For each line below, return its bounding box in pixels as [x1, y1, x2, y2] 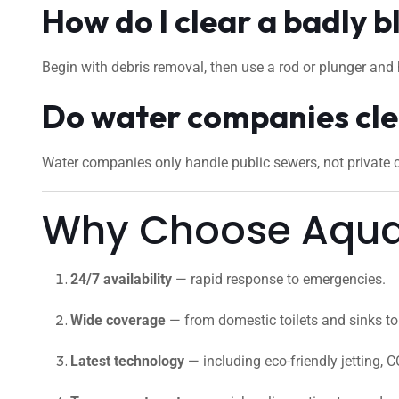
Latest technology [70, 353, 184, 370]
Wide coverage [70, 312, 166, 329]
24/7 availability [70, 271, 172, 288]
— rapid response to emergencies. [172, 271, 386, 288]
